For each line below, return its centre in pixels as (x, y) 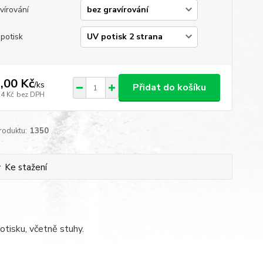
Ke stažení (26, 167)
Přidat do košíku (169, 87)
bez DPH (30, 94)
